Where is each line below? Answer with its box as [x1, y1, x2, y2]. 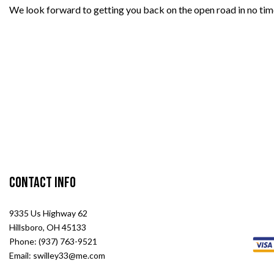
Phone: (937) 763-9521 [9, 235, 97, 246]
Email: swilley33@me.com [9, 250, 105, 261]
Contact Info [9, 173, 76, 191]
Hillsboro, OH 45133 [9, 221, 86, 232]
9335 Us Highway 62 [9, 207, 87, 218]
